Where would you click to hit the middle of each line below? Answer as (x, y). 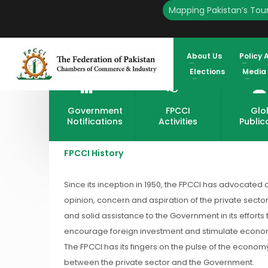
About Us (204, 56)
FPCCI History (94, 153)
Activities (178, 121)
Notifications (95, 121)
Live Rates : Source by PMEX (127, 16)
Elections (207, 71)
